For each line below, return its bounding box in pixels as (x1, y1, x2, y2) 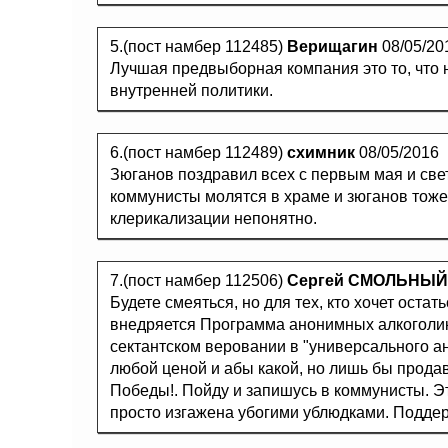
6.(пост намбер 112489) (110, 144, 287, 161)
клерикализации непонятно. (110, 210, 317, 227)
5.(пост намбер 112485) (110, 38, 287, 55)
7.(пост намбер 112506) (110, 272, 287, 289)
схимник (287, 144, 355, 161)
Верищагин (287, 38, 378, 55)
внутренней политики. (110, 82, 273, 99)
